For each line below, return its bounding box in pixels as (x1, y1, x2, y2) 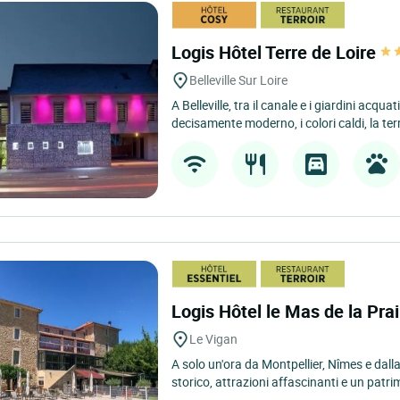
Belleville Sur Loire (189, 71, 288, 88)
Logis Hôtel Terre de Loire (171, 40, 381, 64)
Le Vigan (189, 330, 238, 347)
